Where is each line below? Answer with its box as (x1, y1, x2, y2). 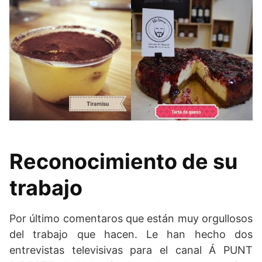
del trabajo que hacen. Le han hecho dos (9, 228, 253, 241)
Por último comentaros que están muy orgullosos (9, 212, 253, 225)
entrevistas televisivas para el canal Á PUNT (9, 244, 253, 257)
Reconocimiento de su (9, 149, 237, 175)
